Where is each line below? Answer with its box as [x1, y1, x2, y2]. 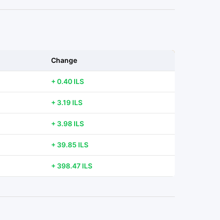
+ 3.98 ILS [51, 119, 84, 128]
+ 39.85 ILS [51, 140, 88, 149]
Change [51, 56, 77, 64]
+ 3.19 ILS [51, 98, 82, 107]
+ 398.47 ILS [51, 162, 92, 170]
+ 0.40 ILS [51, 77, 84, 85]
